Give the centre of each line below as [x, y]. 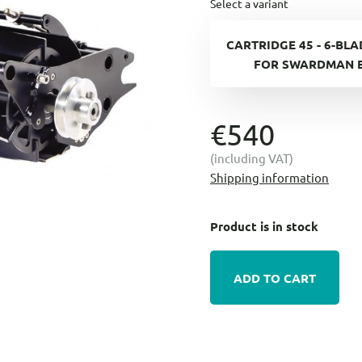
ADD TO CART [275, 278]
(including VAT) [252, 158]
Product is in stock [264, 227]
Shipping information [269, 178]
